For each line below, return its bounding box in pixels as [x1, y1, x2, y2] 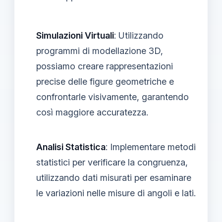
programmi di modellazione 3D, [36, 45, 163, 56]
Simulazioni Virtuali [36, 30, 114, 41]
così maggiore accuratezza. [36, 107, 148, 117]
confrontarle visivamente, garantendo [36, 91, 189, 102]
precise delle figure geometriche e [36, 76, 174, 87]
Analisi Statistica [36, 141, 106, 152]
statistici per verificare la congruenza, [36, 157, 188, 167]
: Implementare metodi [106, 141, 196, 152]
